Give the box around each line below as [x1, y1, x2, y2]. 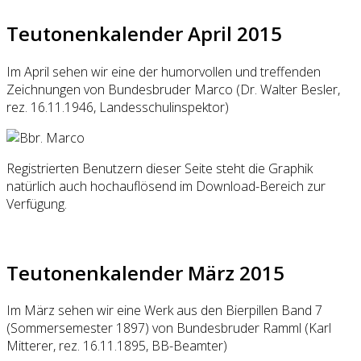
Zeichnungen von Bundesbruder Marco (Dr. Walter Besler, [6, 80, 340, 98]
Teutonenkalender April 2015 [6, 19, 282, 47]
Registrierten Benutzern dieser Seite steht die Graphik [6, 159, 313, 177]
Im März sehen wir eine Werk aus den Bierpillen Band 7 [6, 301, 322, 320]
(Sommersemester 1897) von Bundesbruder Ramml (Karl [6, 319, 331, 338]
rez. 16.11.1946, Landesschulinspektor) [6, 98, 229, 116]
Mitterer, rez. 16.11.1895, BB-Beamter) [6, 337, 227, 355]
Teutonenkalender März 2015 [6, 259, 284, 286]
